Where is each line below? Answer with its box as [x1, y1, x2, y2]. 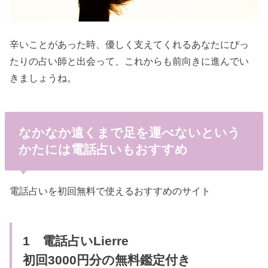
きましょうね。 [10, 72, 77, 84]
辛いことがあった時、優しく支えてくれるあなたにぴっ [10, 39, 249, 50]
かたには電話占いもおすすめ [18, 142, 188, 156]
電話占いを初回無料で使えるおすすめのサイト [10, 185, 211, 197]
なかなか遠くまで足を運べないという [18, 125, 240, 139]
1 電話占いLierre [22, 233, 129, 248]
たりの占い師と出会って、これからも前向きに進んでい [10, 56, 249, 67]
